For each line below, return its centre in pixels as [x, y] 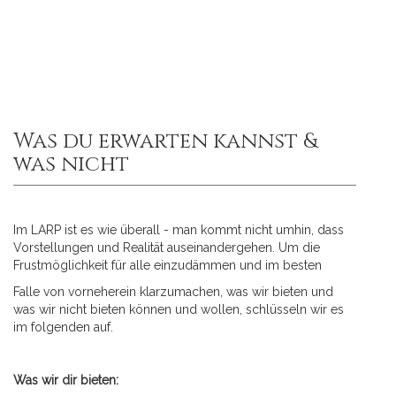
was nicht [71, 164]
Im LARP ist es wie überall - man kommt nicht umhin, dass [179, 230]
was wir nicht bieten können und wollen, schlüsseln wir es [179, 309]
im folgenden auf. [63, 327]
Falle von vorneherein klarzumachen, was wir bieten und [173, 292]
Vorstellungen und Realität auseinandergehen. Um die [167, 247]
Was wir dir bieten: [66, 380]
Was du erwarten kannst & [165, 141]
